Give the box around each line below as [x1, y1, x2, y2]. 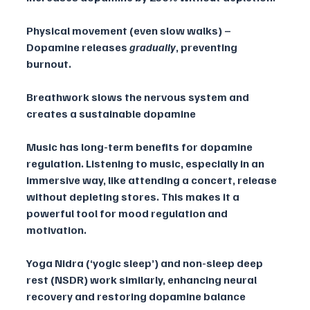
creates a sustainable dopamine [26, 107, 198, 121]
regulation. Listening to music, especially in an [26, 156, 266, 171]
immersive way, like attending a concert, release [26, 173, 279, 188]
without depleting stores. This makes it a [26, 190, 241, 204]
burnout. [26, 57, 71, 71]
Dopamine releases [26, 40, 129, 55]
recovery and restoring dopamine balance [26, 289, 248, 304]
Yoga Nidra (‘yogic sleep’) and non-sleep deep [26, 256, 265, 271]
